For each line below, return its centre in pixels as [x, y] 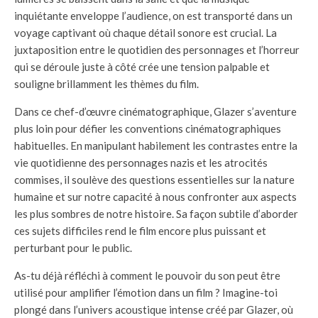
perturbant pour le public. [73, 247]
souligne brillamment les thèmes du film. [106, 83]
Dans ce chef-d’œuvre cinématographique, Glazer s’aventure [155, 111]
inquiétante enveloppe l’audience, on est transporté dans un [153, 15]
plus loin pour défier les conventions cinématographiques [148, 128]
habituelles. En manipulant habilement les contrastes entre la [156, 145]
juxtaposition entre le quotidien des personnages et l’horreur [157, 49]
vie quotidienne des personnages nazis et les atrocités [141, 162]
